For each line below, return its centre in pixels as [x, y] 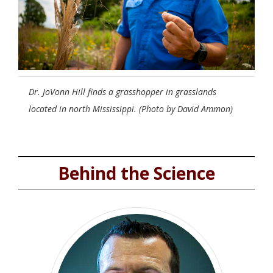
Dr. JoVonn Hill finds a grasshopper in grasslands [122, 91]
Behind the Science [136, 173]
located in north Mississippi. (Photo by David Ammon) [131, 108]
